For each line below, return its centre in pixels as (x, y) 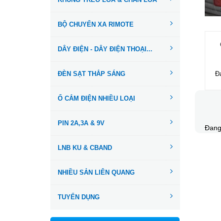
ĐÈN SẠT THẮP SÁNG (92, 74)
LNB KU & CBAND (85, 148)
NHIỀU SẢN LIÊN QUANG (96, 173)
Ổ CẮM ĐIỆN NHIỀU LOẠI (96, 99)
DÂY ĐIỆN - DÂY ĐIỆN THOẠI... (105, 49)
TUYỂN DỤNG (79, 197)
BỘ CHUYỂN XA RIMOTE (96, 25)
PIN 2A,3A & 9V (81, 123)
